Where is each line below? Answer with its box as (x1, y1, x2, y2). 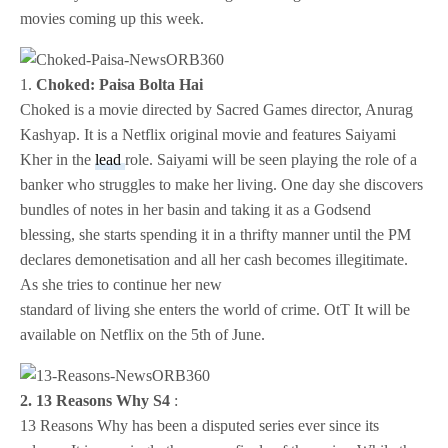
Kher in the (20, 151, 96, 169)
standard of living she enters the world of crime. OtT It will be (20, 301, 411, 319)
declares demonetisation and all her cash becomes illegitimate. (20, 251, 409, 269)
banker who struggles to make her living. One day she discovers (20, 176, 424, 194)
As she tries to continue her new (20, 276, 223, 294)
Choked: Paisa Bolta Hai (36, 76, 204, 94)
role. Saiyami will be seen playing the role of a (125, 151, 418, 169)
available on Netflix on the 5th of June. (20, 326, 266, 344)
